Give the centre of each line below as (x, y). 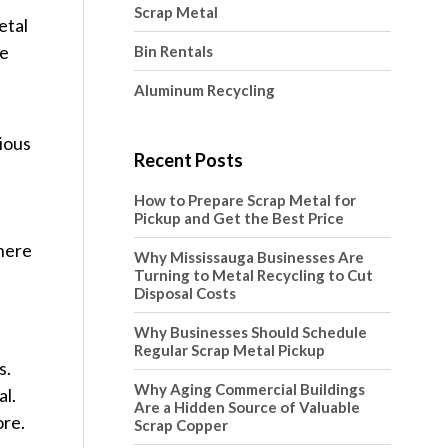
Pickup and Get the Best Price (238, 218)
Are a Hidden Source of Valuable (246, 407)
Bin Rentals (173, 51)
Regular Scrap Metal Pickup (229, 350)
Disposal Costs (184, 293)
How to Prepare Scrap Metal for (244, 200)
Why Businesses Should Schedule (250, 332)
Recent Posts (188, 160)
